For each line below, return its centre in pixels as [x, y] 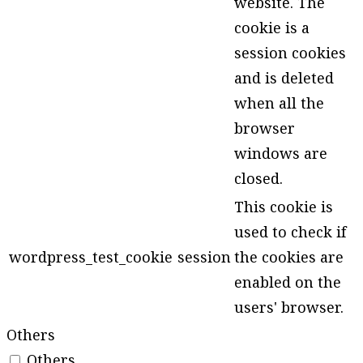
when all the [279, 103]
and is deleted [284, 78]
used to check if [290, 232]
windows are [281, 154]
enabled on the [288, 282]
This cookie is [284, 207]
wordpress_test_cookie [91, 257]
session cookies [290, 53]
